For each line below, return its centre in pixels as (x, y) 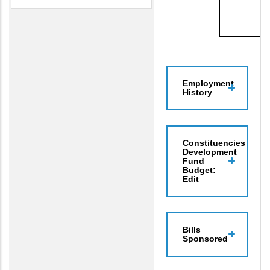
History (197, 92)
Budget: (199, 170)
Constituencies (214, 143)
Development (210, 152)
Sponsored (205, 238)
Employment (208, 83)
